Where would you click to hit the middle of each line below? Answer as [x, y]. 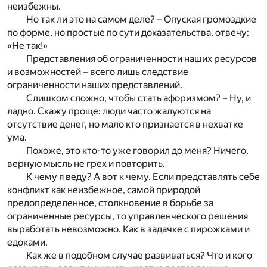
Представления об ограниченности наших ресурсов [142, 58]
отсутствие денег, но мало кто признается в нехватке [125, 124]
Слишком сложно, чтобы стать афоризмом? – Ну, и [139, 98]
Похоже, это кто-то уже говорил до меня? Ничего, [137, 150]
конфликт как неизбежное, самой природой [104, 190]
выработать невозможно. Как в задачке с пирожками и [128, 229]
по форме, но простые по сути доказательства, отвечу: [128, 32]
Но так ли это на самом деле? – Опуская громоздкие [141, 19]
